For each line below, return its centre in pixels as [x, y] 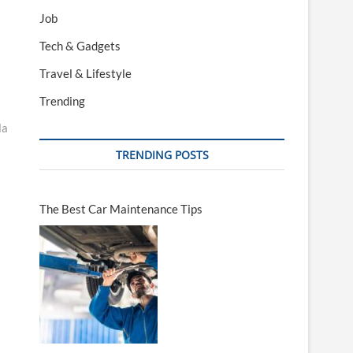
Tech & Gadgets [80, 46]
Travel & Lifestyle [85, 74]
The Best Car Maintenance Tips [121, 209]
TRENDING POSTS [162, 155]
